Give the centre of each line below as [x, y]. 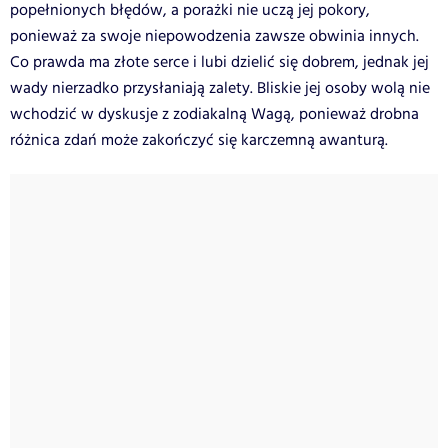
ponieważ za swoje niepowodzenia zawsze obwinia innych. [214, 36]
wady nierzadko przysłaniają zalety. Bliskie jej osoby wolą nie [220, 88]
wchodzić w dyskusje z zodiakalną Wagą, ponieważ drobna [214, 114]
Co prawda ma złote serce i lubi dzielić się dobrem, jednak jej [219, 62]
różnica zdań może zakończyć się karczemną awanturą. [199, 140]
